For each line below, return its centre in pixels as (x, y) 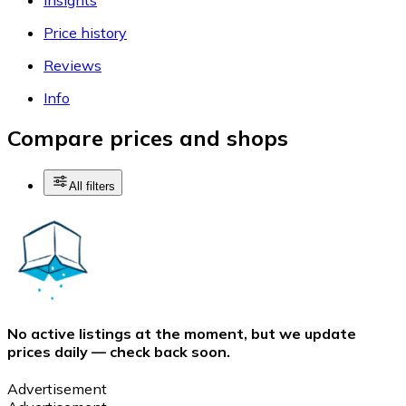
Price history (85, 32)
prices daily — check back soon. (119, 351)
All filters (92, 187)
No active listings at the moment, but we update (182, 333)
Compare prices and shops (148, 138)
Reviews (72, 65)
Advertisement (57, 388)
